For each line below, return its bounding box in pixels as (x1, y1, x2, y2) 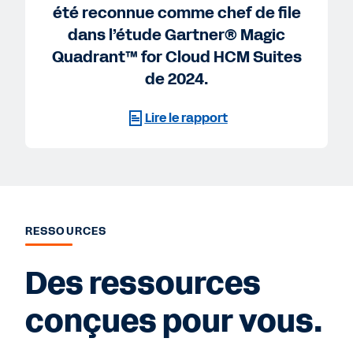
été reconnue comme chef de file (52, 2, 301, 24)
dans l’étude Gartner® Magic (68, 24, 285, 46)
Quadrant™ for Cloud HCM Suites (51, 46, 302, 69)
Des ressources (25, 262, 261, 307)
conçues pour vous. (25, 299, 322, 344)
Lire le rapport (144, 109, 228, 128)
